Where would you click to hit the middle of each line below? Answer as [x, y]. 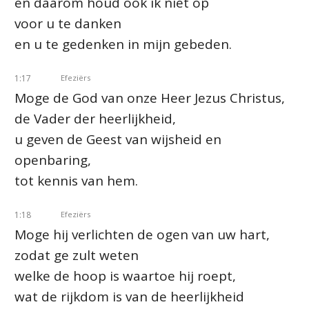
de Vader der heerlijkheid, [95, 119]
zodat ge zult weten [77, 255]
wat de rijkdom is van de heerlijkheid [129, 297]
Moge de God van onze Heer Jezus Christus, [150, 98]
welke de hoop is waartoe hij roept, [125, 276]
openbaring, [53, 160]
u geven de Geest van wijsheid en [118, 139]
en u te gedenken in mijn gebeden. [123, 44]
